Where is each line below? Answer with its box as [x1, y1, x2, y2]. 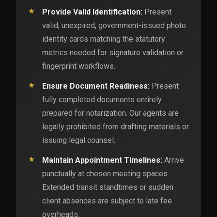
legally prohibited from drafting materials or [42, 122, 189, 131]
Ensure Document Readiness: [42, 81, 150, 91]
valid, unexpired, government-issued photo [42, 21, 186, 31]
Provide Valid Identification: [42, 7, 142, 17]
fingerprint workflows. [42, 62, 115, 71]
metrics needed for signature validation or [42, 48, 184, 58]
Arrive [162, 155, 184, 165]
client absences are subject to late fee [42, 196, 172, 205]
